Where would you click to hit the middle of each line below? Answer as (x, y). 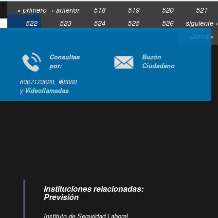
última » (202, 36)
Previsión (62, 197)
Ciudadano (164, 66)
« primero (32, 10)
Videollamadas (53, 91)
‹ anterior (65, 10)
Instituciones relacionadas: (94, 189)
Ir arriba (88, 121)
